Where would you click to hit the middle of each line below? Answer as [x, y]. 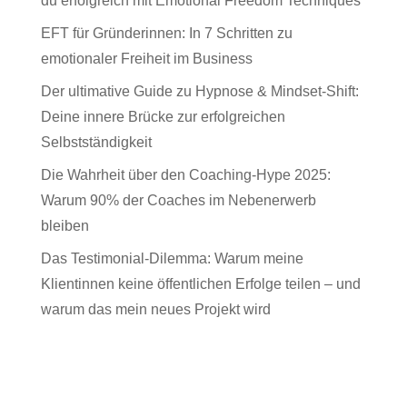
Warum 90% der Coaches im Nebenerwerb [178, 200]
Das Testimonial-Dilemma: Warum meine [172, 258]
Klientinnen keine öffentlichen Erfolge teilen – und [200, 283]
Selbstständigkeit [96, 142]
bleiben [65, 225]
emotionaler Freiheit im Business [146, 58]
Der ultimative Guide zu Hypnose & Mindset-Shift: [199, 91]
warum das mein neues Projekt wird [155, 309]
